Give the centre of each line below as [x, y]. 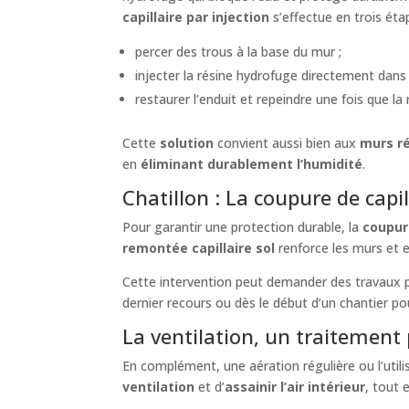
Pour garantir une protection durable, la [243, 226]
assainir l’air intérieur [295, 386]
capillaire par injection [196, 16]
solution [187, 142]
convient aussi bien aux [287, 142]
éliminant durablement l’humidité [252, 163]
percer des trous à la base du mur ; [239, 51]
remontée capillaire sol [199, 247]
